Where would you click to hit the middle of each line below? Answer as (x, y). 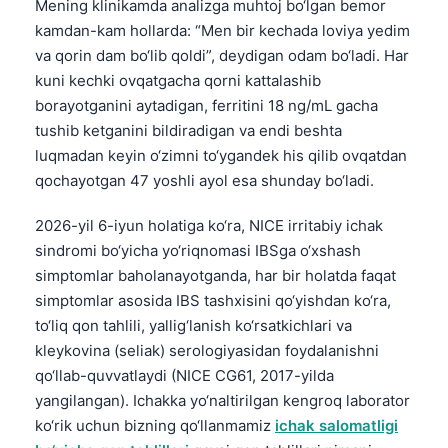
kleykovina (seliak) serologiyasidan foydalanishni (207, 350)
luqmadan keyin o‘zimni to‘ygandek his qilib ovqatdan (221, 155)
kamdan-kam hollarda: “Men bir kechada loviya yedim (222, 30)
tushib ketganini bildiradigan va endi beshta (188, 130)
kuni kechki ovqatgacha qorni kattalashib (178, 80)
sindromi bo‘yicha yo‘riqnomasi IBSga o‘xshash (198, 250)
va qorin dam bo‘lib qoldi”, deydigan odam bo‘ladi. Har (222, 55)
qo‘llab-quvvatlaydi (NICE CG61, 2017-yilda (184, 375)
